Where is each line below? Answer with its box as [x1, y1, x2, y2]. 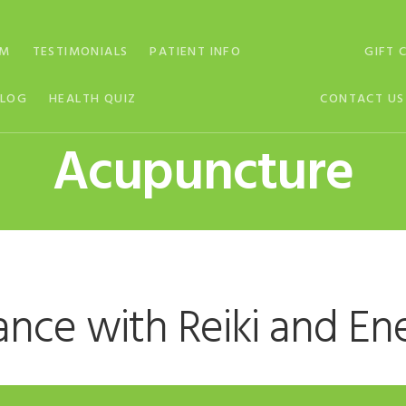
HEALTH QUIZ [49, 89, 137, 110]
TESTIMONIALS [32, 42, 129, 63]
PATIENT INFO [150, 42, 242, 63]
